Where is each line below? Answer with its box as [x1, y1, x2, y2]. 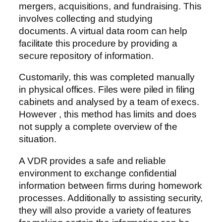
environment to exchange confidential [19, 167, 177, 178]
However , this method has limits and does [19, 109, 197, 120]
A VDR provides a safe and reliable [19, 155, 166, 166]
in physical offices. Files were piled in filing [19, 84, 195, 95]
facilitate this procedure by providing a [19, 38, 177, 49]
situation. [19, 134, 57, 145]
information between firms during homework [19, 180, 202, 191]
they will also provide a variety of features [19, 205, 191, 216]
